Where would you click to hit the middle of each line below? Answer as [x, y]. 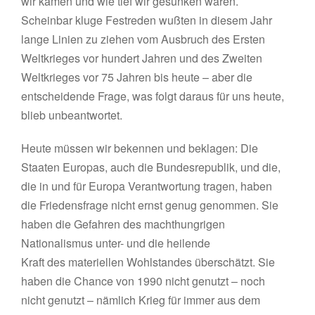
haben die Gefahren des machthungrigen [123, 224]
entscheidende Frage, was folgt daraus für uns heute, [153, 96]
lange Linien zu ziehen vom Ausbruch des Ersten [143, 39]
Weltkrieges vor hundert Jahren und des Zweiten [142, 58]
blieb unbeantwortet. [72, 115]
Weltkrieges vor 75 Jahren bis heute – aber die [137, 77]
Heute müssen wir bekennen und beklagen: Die [140, 148]
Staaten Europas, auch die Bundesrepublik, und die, [151, 167]
